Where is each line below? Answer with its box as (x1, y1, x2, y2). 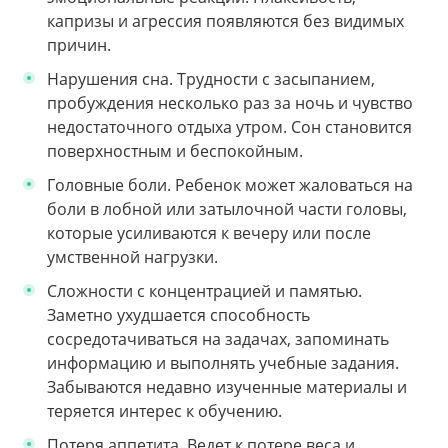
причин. (47, 34, 111, 57)
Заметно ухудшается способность (47, 304, 310, 327)
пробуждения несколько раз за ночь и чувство (47, 92, 413, 115)
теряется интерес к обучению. (47, 400, 282, 423)
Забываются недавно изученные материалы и (47, 376, 407, 399)
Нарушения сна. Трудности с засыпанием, (47, 68, 375, 91)
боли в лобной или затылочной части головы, (47, 198, 407, 221)
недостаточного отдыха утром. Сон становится (47, 116, 412, 139)
